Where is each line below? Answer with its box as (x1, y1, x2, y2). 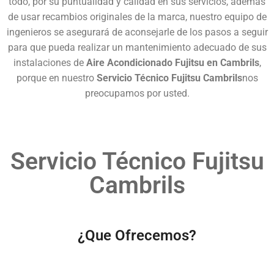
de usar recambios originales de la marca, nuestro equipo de (7, 10, 267, 23)
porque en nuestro (16, 72, 97, 84)
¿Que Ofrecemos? (78, 226, 196, 244)
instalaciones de (13, 56, 86, 68)
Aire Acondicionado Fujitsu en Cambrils (86, 56, 259, 68)
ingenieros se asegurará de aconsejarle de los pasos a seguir (6, 26, 268, 38)
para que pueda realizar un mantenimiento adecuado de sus (7, 41, 267, 53)
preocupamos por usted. (84, 87, 190, 99)
